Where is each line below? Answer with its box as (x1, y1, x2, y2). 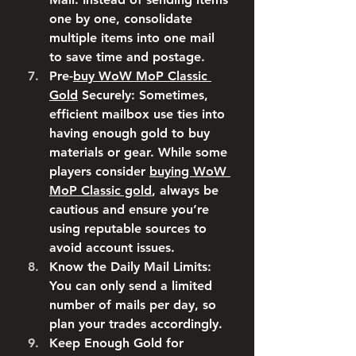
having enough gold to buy (49, 126, 210, 141)
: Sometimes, (131, 87, 208, 103)
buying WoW (149, 164, 226, 179)
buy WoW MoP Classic (73, 68, 207, 83)
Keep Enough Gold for (49, 335, 184, 350)
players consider (49, 164, 149, 179)
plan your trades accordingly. (49, 316, 222, 331)
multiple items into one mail (49, 30, 215, 45)
